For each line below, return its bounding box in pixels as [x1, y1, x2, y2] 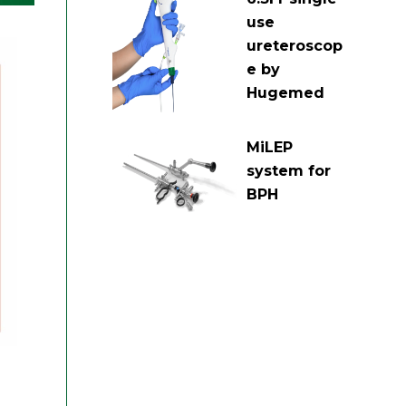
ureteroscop [246, 36, 343, 54]
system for [246, 162, 331, 180]
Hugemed [246, 83, 324, 101]
